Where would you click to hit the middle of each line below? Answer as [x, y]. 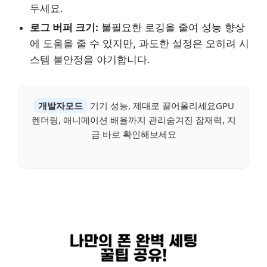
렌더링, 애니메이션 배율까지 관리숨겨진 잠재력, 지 [133, 119]
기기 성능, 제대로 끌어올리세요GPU [161, 105]
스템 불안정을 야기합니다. [90, 59]
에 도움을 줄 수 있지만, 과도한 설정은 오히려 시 [139, 43]
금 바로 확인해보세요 [133, 134]
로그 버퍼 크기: [64, 27]
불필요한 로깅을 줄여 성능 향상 [172, 27]
